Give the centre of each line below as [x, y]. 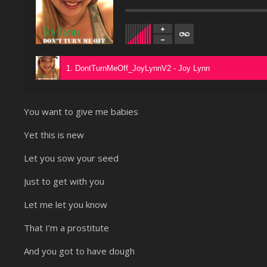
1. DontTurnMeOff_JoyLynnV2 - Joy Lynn [138, 68]
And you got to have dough [79, 251]
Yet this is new [54, 135]
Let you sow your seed [71, 158]
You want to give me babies [81, 112]
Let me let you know [66, 205]
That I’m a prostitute [66, 228]
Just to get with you [64, 181]
